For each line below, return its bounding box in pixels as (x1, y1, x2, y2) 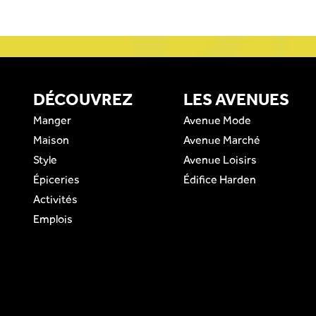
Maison (33, 133, 69, 147)
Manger (33, 113, 71, 127)
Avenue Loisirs (183, 152, 257, 166)
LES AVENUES (183, 89, 290, 109)
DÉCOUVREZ (33, 89, 133, 109)
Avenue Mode (183, 113, 252, 127)
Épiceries (33, 172, 80, 186)
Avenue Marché (183, 133, 261, 147)
